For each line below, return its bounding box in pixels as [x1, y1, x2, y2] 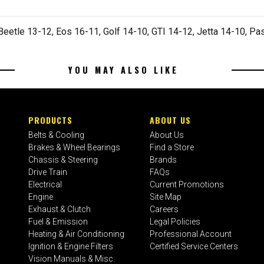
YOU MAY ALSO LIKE [68, 63, 179, 76]
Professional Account [150, 229, 232, 239]
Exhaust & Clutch [28, 204, 91, 214]
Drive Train [28, 167, 68, 177]
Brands [150, 155, 177, 164]
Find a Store [150, 143, 194, 152]
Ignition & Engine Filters [28, 242, 114, 251]
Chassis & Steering [28, 155, 98, 164]
